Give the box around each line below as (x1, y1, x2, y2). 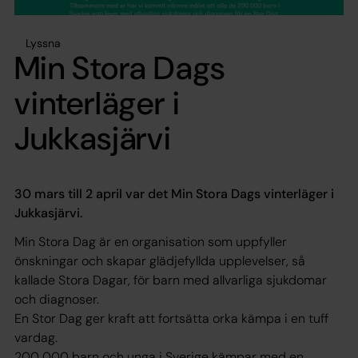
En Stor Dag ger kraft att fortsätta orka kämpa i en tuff (14, 309, 328, 327)
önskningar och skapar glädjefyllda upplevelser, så (14, 252, 305, 269)
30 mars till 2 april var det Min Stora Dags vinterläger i (14, 185, 334, 202)
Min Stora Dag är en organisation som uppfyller (14, 233, 287, 250)
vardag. (14, 328, 58, 346)
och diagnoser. (14, 290, 102, 308)
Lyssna (26, 35, 61, 50)
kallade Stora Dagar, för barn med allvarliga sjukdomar (14, 271, 327, 288)
